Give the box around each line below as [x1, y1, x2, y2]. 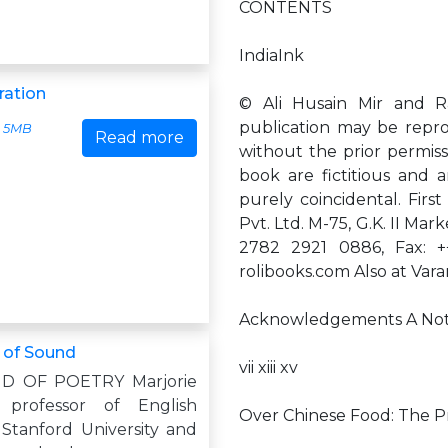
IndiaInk [239, 46, 304, 65]
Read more [95, 128, 184, 147]
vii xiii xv [239, 358, 298, 377]
